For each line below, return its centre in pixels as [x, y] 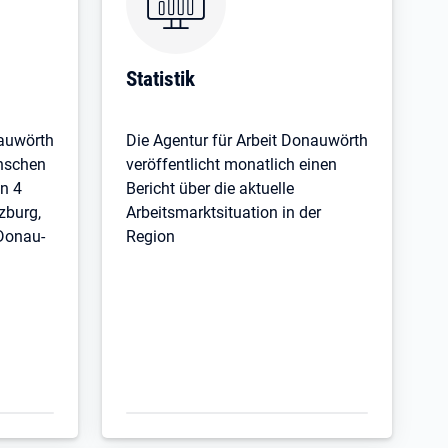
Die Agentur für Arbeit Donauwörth [247, 140]
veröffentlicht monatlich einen [231, 164]
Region [150, 236]
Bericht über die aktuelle [210, 188]
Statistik [160, 78]
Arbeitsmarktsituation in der [223, 212]
